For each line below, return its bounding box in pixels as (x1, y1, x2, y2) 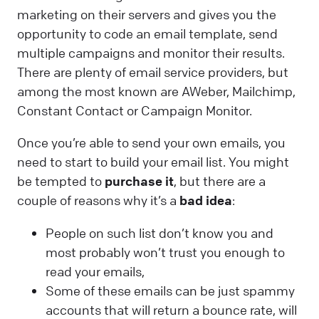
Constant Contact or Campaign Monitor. (17, 103, 252, 119)
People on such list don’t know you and (46, 224, 273, 241)
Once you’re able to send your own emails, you (17, 135, 286, 151)
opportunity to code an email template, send (17, 26, 278, 42)
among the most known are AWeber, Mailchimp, (17, 83, 296, 100)
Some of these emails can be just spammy (46, 282, 295, 298)
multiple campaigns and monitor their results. (17, 45, 285, 61)
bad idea (179, 192, 232, 209)
